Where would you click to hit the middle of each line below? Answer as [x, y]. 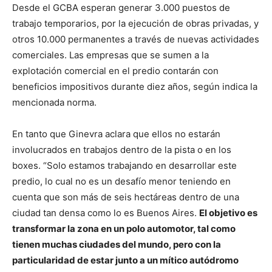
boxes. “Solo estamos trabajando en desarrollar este [124, 165]
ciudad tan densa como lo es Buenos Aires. [106, 212]
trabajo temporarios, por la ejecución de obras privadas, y [135, 23]
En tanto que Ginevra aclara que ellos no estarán [116, 134]
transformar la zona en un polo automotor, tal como [124, 228]
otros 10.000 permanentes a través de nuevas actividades [136, 39]
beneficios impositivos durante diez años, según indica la [135, 86]
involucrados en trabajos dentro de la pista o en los [122, 149]
